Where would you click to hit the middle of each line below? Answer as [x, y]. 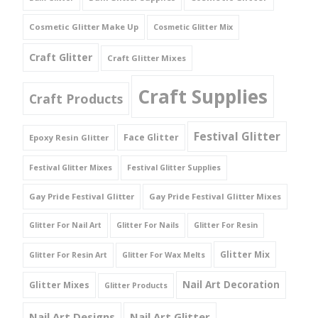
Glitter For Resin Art [68, 254]
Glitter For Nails [148, 225]
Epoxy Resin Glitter [69, 137]
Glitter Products [136, 285]
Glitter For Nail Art [65, 225]
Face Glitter [151, 137]
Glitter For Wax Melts [164, 254]
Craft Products [76, 98]
